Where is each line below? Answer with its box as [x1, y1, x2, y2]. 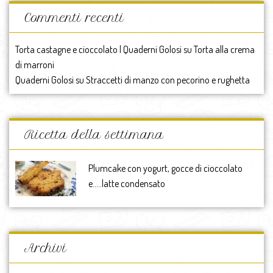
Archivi [24, 241, 67, 256]
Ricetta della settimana [24, 128, 164, 143]
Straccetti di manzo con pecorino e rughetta [86, 74, 250, 87]
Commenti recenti [24, 11, 124, 26]
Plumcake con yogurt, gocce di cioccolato [88, 162, 243, 175]
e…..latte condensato [88, 177, 165, 190]
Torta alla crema [194, 43, 255, 56]
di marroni [15, 58, 54, 71]
